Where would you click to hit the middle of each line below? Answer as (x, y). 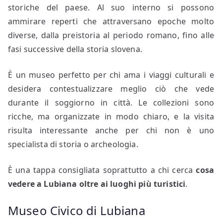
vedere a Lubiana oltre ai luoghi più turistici (97, 184)
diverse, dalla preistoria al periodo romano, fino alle (111, 35)
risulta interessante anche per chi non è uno (111, 130)
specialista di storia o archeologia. (73, 144)
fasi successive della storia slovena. (75, 49)
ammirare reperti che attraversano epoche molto (111, 21)
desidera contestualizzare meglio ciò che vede (111, 88)
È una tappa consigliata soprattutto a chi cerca (102, 170)
